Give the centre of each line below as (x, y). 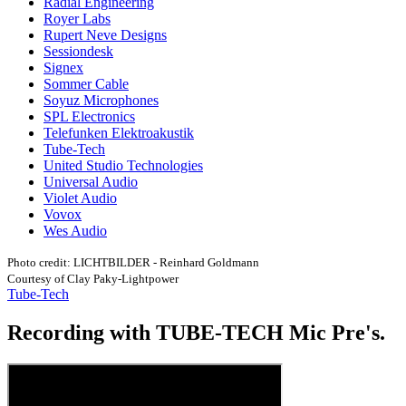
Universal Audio (91, 182)
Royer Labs (77, 19)
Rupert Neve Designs (105, 35)
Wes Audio (75, 231)
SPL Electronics (89, 116)
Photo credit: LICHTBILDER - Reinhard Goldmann (133, 262)
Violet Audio (80, 198)
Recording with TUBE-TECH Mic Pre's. (196, 332)
